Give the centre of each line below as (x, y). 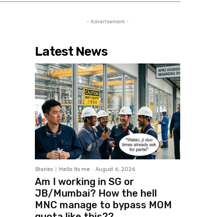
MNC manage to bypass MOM (103, 205)
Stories (44, 170)
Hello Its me (75, 170)
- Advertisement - (108, 22)
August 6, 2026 (115, 170)
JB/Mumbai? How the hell (96, 194)
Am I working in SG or (85, 182)
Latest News (71, 52)
